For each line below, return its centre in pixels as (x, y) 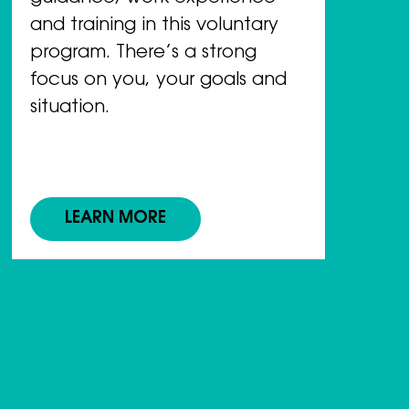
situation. (69, 108)
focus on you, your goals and (158, 81)
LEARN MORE (115, 220)
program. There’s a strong (143, 53)
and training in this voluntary (154, 26)
